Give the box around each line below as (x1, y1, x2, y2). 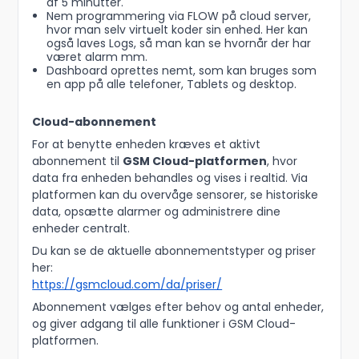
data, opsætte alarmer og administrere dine (32, 204, 281, 220)
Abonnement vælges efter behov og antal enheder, (32, 299, 325, 316)
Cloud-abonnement (32, 114, 157, 131)
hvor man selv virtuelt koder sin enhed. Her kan (46, 22, 308, 38)
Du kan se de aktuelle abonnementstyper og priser (32, 243, 317, 260)
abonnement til (32, 153, 123, 170)
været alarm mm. (46, 49, 151, 66)
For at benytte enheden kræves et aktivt (32, 136, 261, 153)
